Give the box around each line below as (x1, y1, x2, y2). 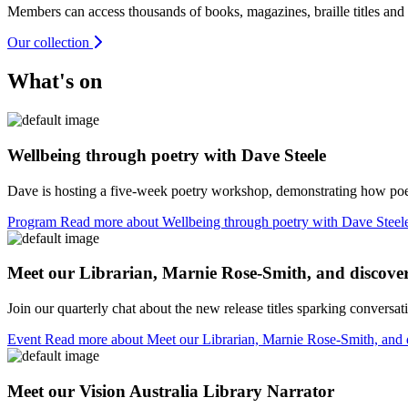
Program (7, 213, 56, 229)
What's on (7, 69, 102, 94)
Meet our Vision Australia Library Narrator (7, 381, 334, 401)
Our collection (7, 35, 89, 51)
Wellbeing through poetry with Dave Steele (7, 145, 326, 165)
